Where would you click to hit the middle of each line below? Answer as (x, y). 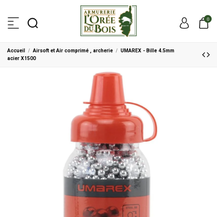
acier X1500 (22, 58)
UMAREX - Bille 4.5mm (148, 50)
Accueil (16, 50)
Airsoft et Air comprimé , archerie (73, 50)
